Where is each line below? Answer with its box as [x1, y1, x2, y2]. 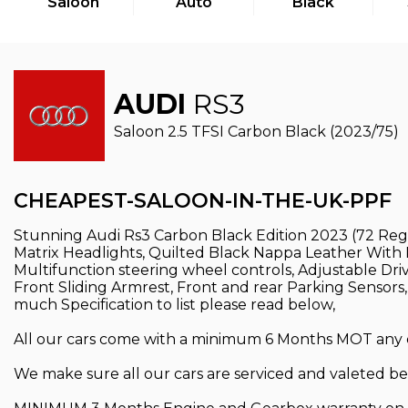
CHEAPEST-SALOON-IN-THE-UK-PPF [14, 189, 392, 213]
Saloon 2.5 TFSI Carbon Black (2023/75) [114, 123, 399, 140]
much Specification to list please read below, [14, 296, 335, 313]
